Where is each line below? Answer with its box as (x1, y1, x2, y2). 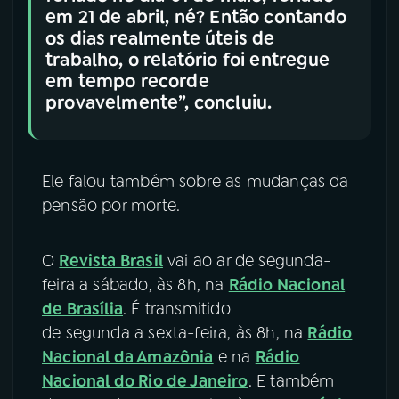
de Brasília (42, 297, 123, 320)
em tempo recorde (45, 69, 209, 93)
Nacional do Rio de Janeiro (42, 370, 248, 392)
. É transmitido (122, 297, 231, 320)
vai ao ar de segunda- (162, 249, 330, 272)
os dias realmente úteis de (45, 26, 275, 50)
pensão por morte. (42, 194, 181, 216)
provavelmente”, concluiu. (45, 90, 281, 114)
